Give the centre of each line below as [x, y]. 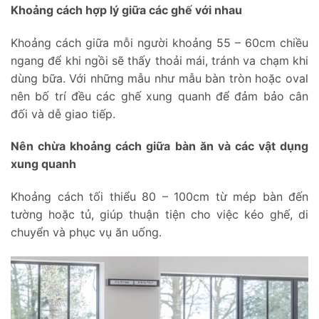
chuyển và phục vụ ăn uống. [86, 232]
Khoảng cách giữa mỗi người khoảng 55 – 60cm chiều [159, 42]
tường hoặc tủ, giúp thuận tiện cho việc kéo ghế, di [159, 215]
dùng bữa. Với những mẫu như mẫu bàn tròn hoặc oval [159, 78]
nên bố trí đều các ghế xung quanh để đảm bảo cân [159, 96]
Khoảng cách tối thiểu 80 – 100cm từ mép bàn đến [159, 197]
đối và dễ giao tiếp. [63, 114]
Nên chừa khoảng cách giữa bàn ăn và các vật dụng [159, 146]
